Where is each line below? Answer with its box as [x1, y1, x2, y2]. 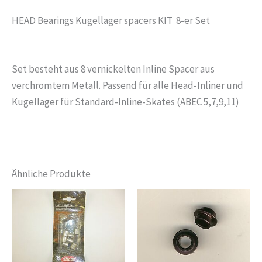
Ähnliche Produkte [12, 167, 91, 181]
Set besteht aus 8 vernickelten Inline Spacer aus [12, 62, 215, 75]
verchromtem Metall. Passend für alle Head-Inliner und [12, 78, 243, 92]
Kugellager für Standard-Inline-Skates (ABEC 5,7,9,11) [12, 95, 239, 108]
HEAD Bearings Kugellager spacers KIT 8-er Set [12, 13, 210, 27]
